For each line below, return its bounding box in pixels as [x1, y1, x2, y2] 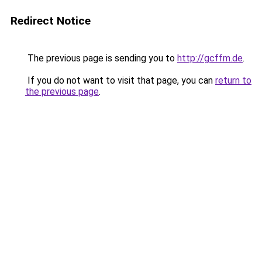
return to [215, 75, 251, 86]
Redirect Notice [11, 14, 91, 27]
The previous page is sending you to [25, 53, 177, 64]
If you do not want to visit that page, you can [25, 75, 215, 86]
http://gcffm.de [177, 53, 243, 64]
